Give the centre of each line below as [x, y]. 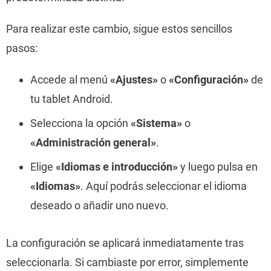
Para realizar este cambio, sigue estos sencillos [119, 29]
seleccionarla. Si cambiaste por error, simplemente [127, 262]
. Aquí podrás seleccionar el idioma [164, 186]
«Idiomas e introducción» [117, 167]
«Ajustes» [134, 80]
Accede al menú [70, 80]
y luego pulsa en [218, 167]
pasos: [22, 48]
